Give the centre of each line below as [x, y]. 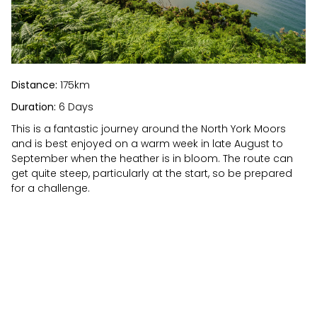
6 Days [75, 107]
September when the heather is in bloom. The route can [152, 159]
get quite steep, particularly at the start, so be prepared [152, 174]
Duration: [34, 107]
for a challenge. [51, 189]
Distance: [34, 85]
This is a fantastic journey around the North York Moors [149, 129]
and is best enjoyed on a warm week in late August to [147, 144]
